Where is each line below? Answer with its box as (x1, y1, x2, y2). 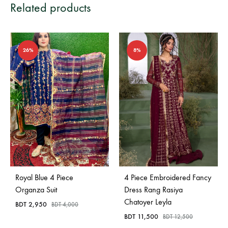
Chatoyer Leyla (124, 196, 172, 207)
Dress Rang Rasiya (124, 184, 183, 194)
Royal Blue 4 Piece (15, 172, 73, 182)
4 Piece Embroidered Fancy (124, 172, 211, 182)
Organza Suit (15, 184, 57, 194)
